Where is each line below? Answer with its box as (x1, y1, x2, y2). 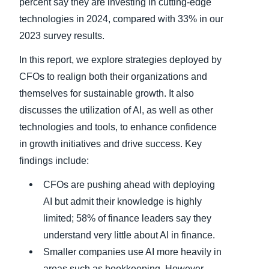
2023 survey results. (19, 30, 104, 41)
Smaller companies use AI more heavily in (43, 246, 222, 257)
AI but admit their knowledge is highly (43, 196, 202, 207)
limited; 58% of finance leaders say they (43, 213, 211, 223)
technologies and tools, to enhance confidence (19, 121, 217, 132)
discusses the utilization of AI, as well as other (19, 104, 213, 115)
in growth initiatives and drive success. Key (19, 138, 202, 149)
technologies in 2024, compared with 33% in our (19, 13, 223, 24)
